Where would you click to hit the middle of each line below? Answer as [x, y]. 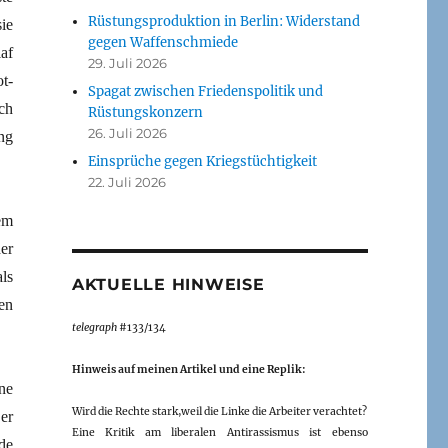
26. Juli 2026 [128, 132]
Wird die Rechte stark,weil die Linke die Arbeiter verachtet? [219, 411]
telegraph [94, 327]
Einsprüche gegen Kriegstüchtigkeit [203, 161]
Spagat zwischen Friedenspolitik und [206, 91]
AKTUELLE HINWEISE [168, 284]
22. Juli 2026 [127, 181]
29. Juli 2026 [128, 62]
